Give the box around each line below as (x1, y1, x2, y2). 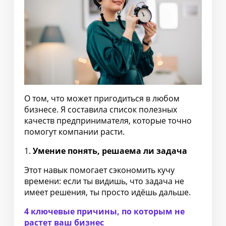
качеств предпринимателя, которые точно (24, 115, 192, 126)
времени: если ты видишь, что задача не (24, 175, 184, 187)
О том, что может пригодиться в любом (24, 92, 180, 104)
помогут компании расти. (24, 126, 125, 137)
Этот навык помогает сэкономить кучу (24, 164, 175, 176)
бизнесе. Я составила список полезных (24, 103, 177, 115)
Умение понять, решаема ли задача (33, 145, 187, 156)
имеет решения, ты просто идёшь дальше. (24, 186, 191, 198)
